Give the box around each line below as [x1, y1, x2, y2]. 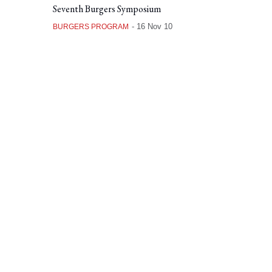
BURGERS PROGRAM [52, 22, 129, 31]
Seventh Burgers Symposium [52, 2, 161, 15]
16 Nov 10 [136, 21, 172, 31]
